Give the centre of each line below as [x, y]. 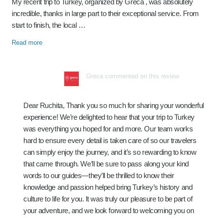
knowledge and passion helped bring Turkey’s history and [108, 187]
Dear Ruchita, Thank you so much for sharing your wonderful [114, 105]
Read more [27, 43]
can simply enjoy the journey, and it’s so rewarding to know [110, 152]
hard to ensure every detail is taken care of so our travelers [110, 140]
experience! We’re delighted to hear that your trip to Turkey [109, 117]
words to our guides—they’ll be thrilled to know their [99, 175]
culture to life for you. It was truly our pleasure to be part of [108, 199]
